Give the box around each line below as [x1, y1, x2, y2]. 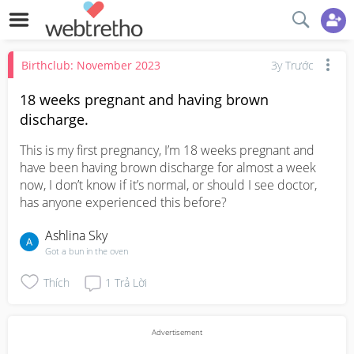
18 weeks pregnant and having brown [20, 90, 269, 109]
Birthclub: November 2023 [21, 57, 160, 73]
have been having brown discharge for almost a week [20, 159, 316, 176]
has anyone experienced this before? [20, 194, 227, 211]
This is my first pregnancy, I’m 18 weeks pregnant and [20, 141, 314, 159]
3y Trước [271, 57, 314, 73]
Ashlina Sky [45, 227, 107, 244]
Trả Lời [115, 274, 147, 290]
